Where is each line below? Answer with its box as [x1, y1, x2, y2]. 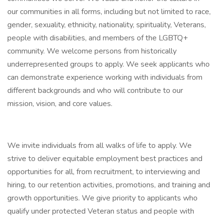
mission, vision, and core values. [7, 98, 112, 109]
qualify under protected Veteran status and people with [7, 206, 194, 217]
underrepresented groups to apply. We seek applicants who [7, 59, 210, 70]
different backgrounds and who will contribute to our [7, 85, 183, 96]
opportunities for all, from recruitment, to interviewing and [7, 166, 200, 177]
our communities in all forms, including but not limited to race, [7, 6, 211, 17]
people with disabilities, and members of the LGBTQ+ [7, 33, 188, 43]
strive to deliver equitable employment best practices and [7, 153, 202, 164]
